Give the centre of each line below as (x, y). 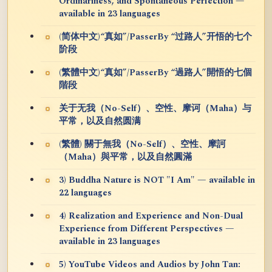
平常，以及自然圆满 (100, 121)
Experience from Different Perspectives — (147, 229)
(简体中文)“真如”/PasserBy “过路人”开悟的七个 (155, 37)
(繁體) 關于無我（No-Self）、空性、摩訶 (142, 144)
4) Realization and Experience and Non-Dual (151, 216)
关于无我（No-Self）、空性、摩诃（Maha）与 (155, 108)
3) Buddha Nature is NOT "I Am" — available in (157, 180)
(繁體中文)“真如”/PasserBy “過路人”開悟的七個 (155, 73)
